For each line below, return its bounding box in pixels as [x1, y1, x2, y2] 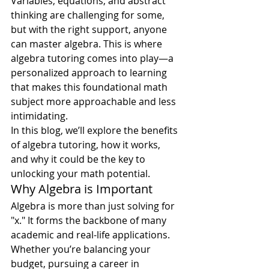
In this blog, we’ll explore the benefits [11, 124, 180, 137]
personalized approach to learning [11, 66, 169, 79]
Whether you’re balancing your [11, 243, 153, 256]
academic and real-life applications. [11, 228, 172, 241]
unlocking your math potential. [11, 167, 150, 180]
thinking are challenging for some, [11, 8, 167, 22]
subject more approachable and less [11, 95, 178, 108]
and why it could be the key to [11, 153, 148, 166]
